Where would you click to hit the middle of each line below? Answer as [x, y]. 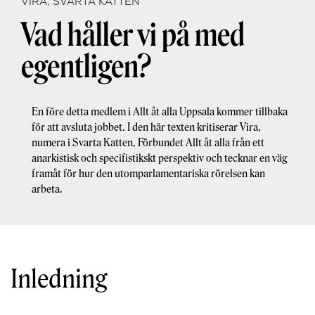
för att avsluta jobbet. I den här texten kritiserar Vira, [146, 128]
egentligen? [86, 67]
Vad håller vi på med [133, 36]
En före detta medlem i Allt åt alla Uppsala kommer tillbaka [160, 112]
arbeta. [47, 189]
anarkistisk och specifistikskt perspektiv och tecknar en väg [159, 159]
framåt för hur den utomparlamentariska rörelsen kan [148, 174]
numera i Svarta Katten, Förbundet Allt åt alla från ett [148, 143]
